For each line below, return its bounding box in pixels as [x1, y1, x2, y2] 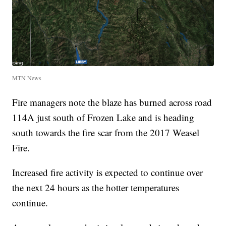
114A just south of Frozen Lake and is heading [12, 110, 195, 124]
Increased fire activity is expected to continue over [12, 165, 203, 179]
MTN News [12, 73, 42, 82]
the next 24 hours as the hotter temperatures [12, 181, 180, 194]
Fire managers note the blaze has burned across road [12, 95, 212, 108]
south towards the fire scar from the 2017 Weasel [12, 126, 200, 139]
